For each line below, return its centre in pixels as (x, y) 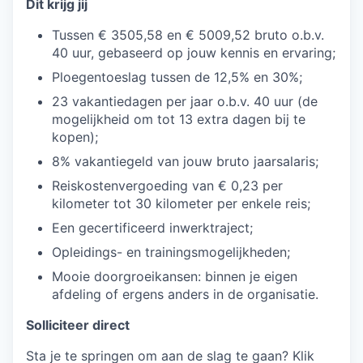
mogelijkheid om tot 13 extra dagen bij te (179, 119)
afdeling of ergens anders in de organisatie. (185, 294)
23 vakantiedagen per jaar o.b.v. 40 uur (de (185, 101)
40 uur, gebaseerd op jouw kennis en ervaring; (194, 53)
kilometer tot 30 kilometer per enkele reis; (181, 203)
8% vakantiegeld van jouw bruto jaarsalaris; (185, 161)
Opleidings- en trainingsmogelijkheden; (171, 252)
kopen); (75, 137)
